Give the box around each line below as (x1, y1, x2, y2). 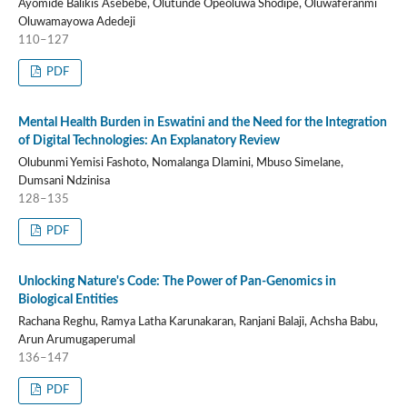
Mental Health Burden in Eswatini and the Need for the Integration (17, 116, 387, 130)
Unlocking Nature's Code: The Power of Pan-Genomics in (17, 275, 336, 288)
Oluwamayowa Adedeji (17, 16, 135, 29)
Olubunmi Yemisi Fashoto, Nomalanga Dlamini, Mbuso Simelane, (17, 157, 343, 170)
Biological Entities (17, 293, 118, 306)
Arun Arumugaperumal (17, 333, 135, 346)
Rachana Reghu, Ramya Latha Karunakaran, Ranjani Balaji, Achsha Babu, (17, 315, 378, 328)
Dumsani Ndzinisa (17, 175, 110, 188)
